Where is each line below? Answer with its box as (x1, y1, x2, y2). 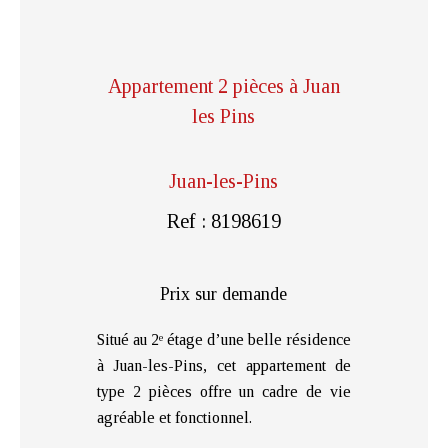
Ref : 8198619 (166, 209, 281, 232)
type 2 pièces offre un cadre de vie (96, 382, 352, 400)
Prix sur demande (160, 283, 288, 304)
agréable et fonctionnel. (96, 408, 252, 426)
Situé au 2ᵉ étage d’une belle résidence (96, 330, 352, 348)
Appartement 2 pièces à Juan (107, 74, 340, 97)
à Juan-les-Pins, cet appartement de (96, 356, 352, 374)
